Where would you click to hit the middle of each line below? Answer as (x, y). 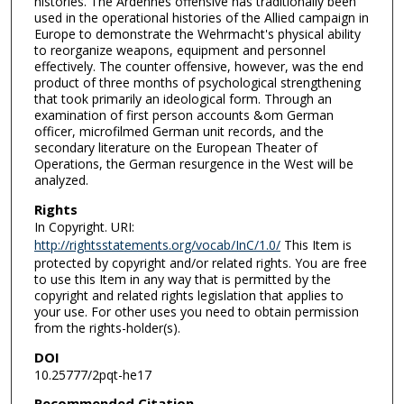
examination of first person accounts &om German (184, 115)
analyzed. (61, 180)
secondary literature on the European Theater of (175, 148)
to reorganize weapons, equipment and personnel (179, 50)
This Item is (316, 245)
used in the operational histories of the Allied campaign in (201, 18)
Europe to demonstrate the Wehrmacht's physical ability (197, 34)
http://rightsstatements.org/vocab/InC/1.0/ (157, 245)
